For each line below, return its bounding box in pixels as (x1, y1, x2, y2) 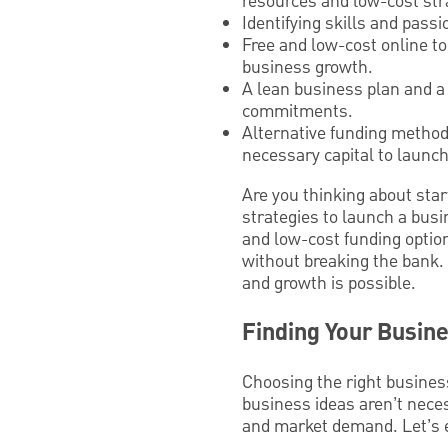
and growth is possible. (242, 270, 416, 296)
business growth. (242, 54, 373, 80)
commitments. (242, 98, 353, 124)
